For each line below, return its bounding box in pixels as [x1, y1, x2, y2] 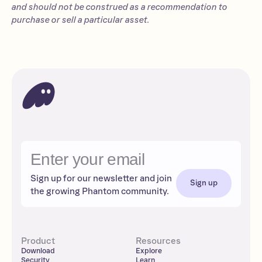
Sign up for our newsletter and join [30, 173, 172, 184]
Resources [135, 236, 181, 246]
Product [21, 236, 55, 246]
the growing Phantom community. [30, 186, 169, 196]
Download [21, 247, 55, 256]
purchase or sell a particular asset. [12, 15, 150, 25]
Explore [135, 247, 162, 256]
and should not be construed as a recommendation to [12, 2, 227, 12]
